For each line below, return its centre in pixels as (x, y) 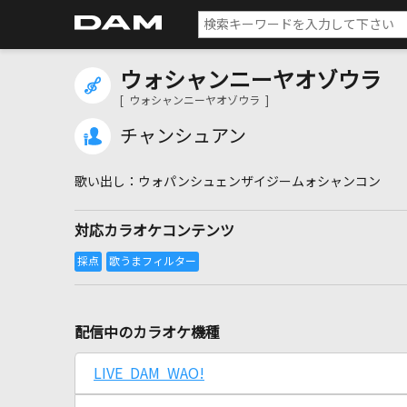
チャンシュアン (183, 136)
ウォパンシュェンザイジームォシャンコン (259, 182)
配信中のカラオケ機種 (147, 333)
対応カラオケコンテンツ (154, 231)
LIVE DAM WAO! (149, 373)
